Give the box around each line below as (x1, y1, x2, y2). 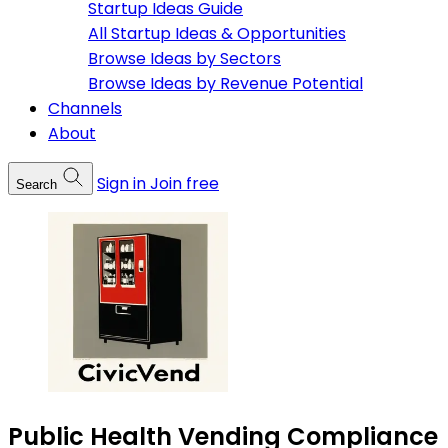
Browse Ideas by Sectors (88, 47, 281, 71)
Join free (150, 172, 219, 196)
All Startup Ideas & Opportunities (88, 22, 346, 46)
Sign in (97, 172, 146, 196)
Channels (48, 97, 122, 121)
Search (16, 177, 57, 193)
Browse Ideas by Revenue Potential (88, 72, 363, 96)
